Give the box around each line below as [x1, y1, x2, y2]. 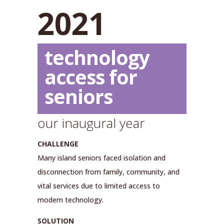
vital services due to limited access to [37, 181, 160, 191]
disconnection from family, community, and [37, 167, 179, 177]
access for [44, 63, 137, 90]
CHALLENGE [37, 139, 78, 149]
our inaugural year [37, 114, 145, 132]
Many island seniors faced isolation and [37, 153, 165, 163]
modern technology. [37, 195, 103, 205]
